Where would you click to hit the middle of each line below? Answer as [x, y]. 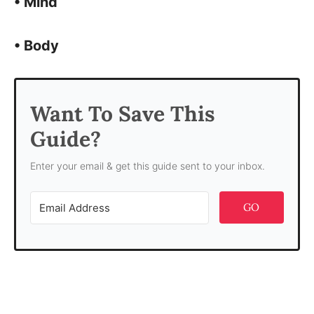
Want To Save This [123, 114]
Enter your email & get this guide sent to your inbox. [148, 166]
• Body [36, 46]
